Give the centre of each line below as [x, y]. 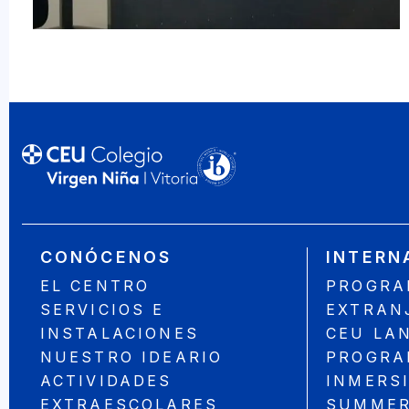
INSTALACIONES [120, 334]
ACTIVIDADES [106, 381]
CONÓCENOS [106, 257]
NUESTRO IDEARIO [131, 357]
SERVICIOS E [102, 310]
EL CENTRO [95, 286]
